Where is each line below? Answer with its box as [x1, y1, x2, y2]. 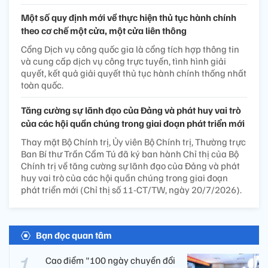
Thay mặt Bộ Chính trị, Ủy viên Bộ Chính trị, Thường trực [21, 136, 246, 148]
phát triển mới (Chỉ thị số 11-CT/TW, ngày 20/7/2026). [21, 184, 242, 196]
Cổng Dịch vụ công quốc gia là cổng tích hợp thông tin [21, 43, 239, 56]
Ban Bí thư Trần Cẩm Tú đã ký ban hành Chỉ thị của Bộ [21, 148, 239, 160]
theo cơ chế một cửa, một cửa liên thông [21, 25, 187, 37]
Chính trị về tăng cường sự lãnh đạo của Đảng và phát [21, 160, 240, 172]
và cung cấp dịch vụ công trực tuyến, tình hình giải [21, 55, 226, 68]
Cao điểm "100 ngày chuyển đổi [45, 254, 175, 267]
